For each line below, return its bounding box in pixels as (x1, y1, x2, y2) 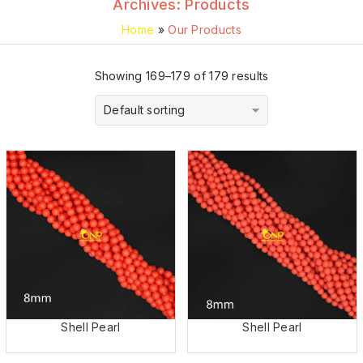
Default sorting (104, 103, 186, 117)
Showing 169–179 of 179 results (94, 69, 269, 83)
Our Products (168, 23, 241, 36)
